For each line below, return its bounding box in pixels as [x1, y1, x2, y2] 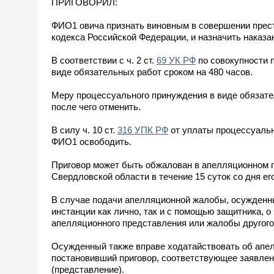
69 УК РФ [157, 54, 196, 65]
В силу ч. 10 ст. [51, 124, 117, 135]
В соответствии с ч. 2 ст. [51, 54, 157, 65]
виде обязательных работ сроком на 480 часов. [51, 66, 253, 77]
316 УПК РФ [117, 124, 168, 135]
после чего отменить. [51, 101, 141, 112]
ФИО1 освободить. [51, 136, 131, 147]
